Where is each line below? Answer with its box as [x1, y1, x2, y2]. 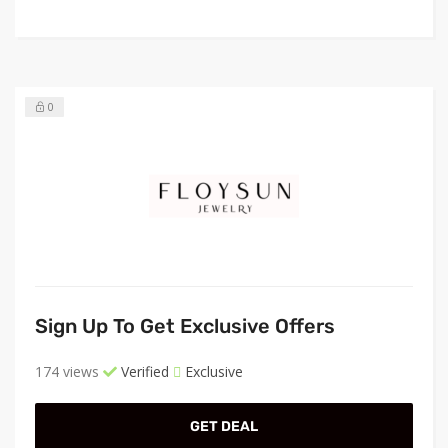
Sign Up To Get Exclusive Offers [35, 313, 335, 338]
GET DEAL [190, 417, 258, 435]
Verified [117, 361, 169, 381]
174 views [35, 361, 99, 381]
